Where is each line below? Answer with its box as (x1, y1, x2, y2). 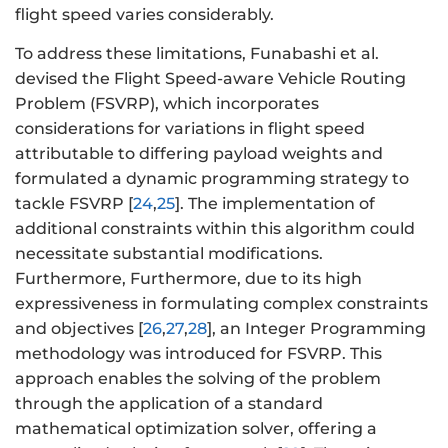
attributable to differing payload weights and (15, 143, 383, 163)
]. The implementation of (175, 193, 375, 213)
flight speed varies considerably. (15, 5, 274, 25)
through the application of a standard (15, 393, 323, 413)
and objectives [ (15, 318, 143, 338)
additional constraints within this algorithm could (15, 218, 415, 238)
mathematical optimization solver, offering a (15, 418, 377, 438)
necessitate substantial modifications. (15, 243, 323, 263)
